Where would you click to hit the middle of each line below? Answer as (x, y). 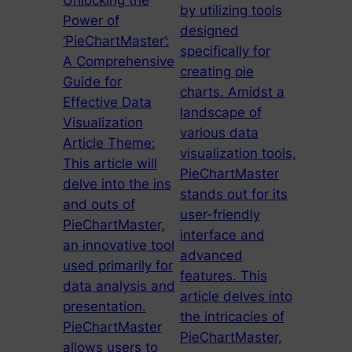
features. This (223, 276)
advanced (211, 256)
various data (219, 133)
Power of (91, 21)
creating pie (216, 72)
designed (209, 31)
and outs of (99, 205)
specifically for (225, 51)
